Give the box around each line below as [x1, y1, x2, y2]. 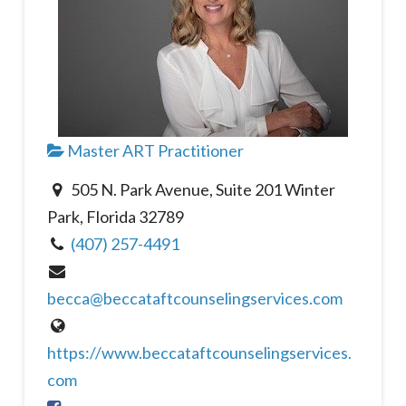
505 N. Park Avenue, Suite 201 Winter [68, 179, 336, 199]
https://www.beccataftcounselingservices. [46, 342, 352, 362]
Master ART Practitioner [63, 140, 244, 161]
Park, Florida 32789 [46, 206, 184, 227]
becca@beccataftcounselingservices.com [46, 287, 343, 308]
